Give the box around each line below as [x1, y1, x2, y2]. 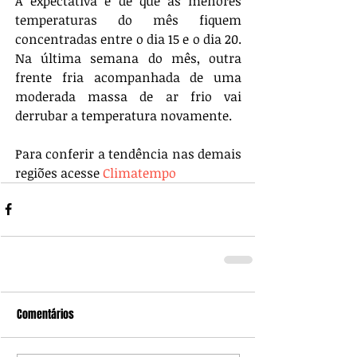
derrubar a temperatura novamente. [15, 106, 238, 124]
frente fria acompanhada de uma [15, 68, 241, 86]
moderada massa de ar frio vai [15, 87, 241, 105]
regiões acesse [15, 163, 103, 182]
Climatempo [103, 163, 176, 182]
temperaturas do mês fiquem [15, 10, 241, 29]
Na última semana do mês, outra [15, 49, 241, 67]
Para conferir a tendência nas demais [15, 144, 241, 163]
